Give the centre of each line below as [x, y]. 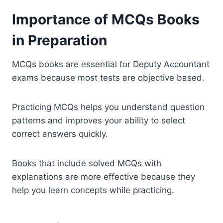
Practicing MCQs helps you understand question [108, 107]
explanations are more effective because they [104, 176]
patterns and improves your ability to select [99, 120]
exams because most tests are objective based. [108, 77]
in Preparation [59, 40]
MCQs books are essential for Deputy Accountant [111, 64]
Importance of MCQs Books [106, 19]
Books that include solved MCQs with [87, 163]
